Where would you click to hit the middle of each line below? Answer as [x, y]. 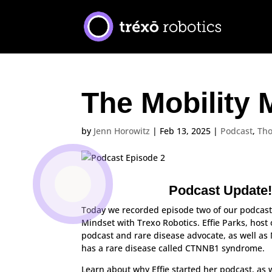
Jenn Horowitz [122, 131]
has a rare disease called [134, 248]
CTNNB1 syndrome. [225, 248]
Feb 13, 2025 [185, 131]
